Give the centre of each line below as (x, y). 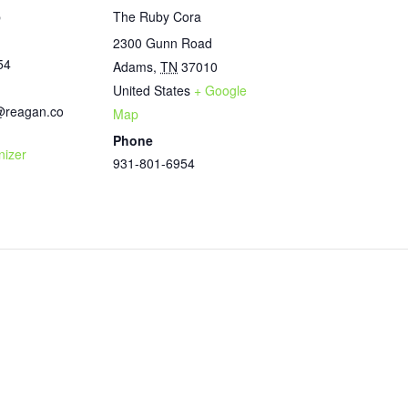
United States (152, 90)
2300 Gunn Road (163, 43)
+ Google (220, 90)
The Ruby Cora (157, 16)
